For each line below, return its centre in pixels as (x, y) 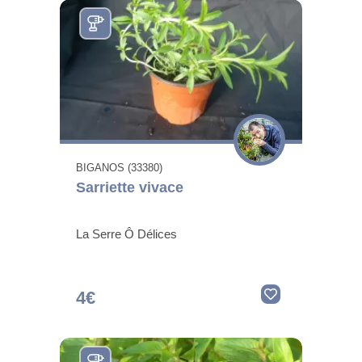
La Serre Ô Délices (126, 234)
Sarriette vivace (130, 187)
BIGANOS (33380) (119, 167)
